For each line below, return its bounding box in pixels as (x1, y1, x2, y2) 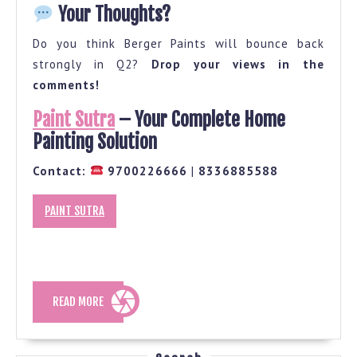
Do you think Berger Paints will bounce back (33, 35, 324, 51)
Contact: (33, 163, 86, 178)
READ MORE (53, 293, 104, 309)
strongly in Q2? (33, 56, 152, 72)
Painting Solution (33, 129, 157, 154)
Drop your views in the (151, 56, 325, 72)
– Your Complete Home (115, 107, 285, 131)
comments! (33, 76, 100, 92)
